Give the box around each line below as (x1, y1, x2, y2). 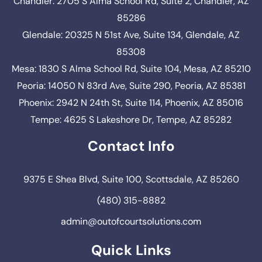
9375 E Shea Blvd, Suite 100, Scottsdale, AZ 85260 (23, 173, 239, 186)
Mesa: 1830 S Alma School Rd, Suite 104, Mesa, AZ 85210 (11, 63, 251, 75)
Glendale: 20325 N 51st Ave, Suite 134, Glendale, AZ (22, 29, 240, 42)
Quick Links (91, 241, 171, 260)
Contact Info (87, 137, 175, 156)
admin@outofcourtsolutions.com (61, 215, 201, 228)
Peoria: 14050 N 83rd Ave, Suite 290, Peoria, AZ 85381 (16, 80, 246, 92)
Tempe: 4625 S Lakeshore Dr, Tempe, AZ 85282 (30, 113, 232, 126)
